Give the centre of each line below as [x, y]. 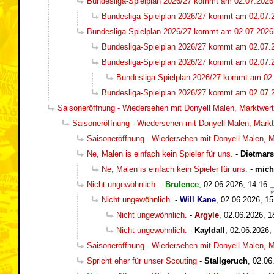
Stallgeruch [226, 261]
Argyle [207, 215]
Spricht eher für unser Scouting [142, 261]
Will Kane [198, 199]
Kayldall [210, 230]
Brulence [182, 184]
